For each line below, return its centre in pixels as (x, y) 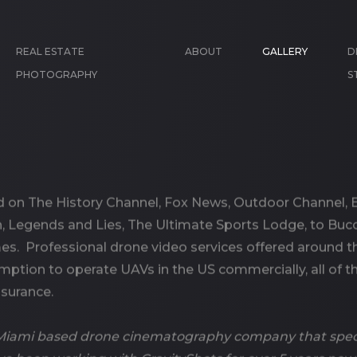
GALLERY (285, 51)
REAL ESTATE (51, 51)
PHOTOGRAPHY (57, 75)
